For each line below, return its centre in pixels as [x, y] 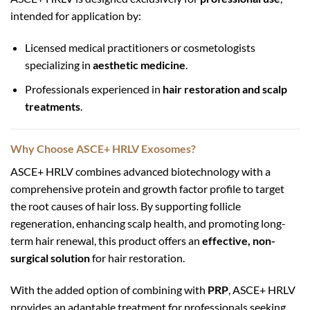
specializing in [58, 65]
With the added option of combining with [109, 290]
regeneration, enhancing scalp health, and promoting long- [148, 224]
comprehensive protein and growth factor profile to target [147, 189]
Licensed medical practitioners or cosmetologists [140, 48]
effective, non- [239, 241]
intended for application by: [76, 16]
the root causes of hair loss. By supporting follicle [126, 206]
